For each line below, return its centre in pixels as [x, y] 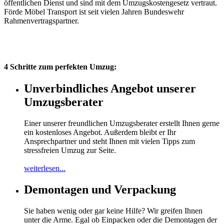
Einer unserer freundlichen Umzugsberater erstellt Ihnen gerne [122, 123]
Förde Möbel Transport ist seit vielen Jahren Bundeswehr [94, 12]
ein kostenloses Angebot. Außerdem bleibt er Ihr [100, 132]
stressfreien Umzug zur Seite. [70, 150]
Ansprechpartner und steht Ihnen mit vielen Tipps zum [109, 141]
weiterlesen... [45, 168]
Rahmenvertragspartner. [41, 21]
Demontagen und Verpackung [100, 189]
